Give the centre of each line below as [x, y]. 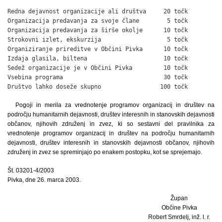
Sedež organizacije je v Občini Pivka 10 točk [98, 68]
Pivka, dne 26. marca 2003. [44, 180]
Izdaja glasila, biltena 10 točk [98, 58]
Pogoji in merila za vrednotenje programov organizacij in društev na [115, 105]
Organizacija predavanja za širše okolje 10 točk [98, 30]
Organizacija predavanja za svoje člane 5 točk [98, 21]
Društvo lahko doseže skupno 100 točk [98, 86]
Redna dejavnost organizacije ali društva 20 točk [98, 11]
